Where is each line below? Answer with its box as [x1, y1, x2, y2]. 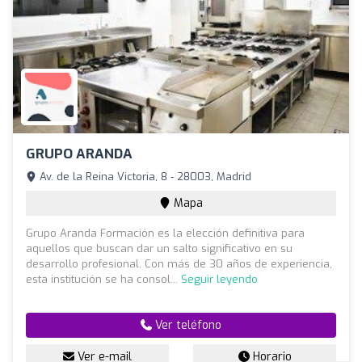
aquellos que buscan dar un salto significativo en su [26, 242, 293, 256]
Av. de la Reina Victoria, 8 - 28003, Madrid [36, 170, 251, 184]
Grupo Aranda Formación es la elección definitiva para [26, 226, 305, 241]
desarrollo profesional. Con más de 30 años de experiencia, [26, 257, 332, 271]
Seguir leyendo [181, 272, 258, 287]
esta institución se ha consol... [26, 272, 181, 287]
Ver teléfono [152, 318, 221, 334]
